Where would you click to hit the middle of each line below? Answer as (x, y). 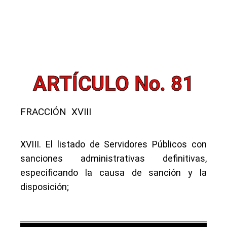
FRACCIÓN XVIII (56, 112)
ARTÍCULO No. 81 (113, 84)
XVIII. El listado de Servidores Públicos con (113, 144)
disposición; (45, 187)
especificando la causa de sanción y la (113, 173)
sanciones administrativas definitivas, (113, 158)
